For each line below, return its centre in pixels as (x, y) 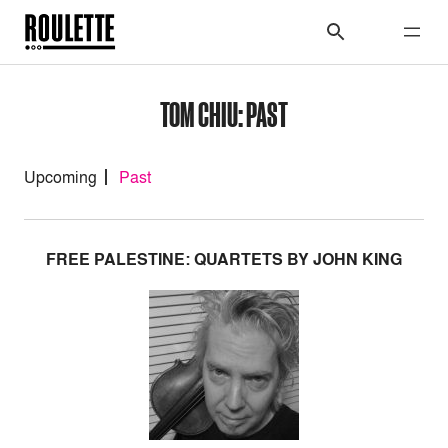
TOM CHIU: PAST (224, 113)
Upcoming (60, 177)
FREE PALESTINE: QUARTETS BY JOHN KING (224, 259)
